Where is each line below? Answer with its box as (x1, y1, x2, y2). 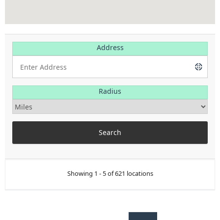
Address (96, 43, 124, 53)
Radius (99, 86, 121, 96)
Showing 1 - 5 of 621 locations (67, 169, 153, 178)
